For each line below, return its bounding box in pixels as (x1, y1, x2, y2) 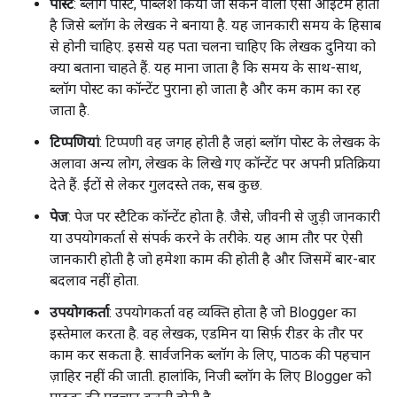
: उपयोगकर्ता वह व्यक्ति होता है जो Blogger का (109, 304, 356, 321)
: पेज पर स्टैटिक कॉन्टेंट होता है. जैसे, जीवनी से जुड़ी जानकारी (68, 208, 380, 225)
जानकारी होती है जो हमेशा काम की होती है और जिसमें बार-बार (50, 251, 376, 268)
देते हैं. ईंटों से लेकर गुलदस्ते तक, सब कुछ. (50, 176, 262, 193)
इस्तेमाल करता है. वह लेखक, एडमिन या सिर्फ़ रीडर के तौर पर (50, 325, 363, 342)
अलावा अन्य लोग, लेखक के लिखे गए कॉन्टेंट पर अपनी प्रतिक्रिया (50, 155, 380, 172)
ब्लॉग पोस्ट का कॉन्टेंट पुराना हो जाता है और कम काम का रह (50, 81, 361, 97)
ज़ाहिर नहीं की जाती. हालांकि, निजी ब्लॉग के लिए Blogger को (50, 368, 371, 385)
